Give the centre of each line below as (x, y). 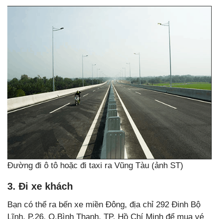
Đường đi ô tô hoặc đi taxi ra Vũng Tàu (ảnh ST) (95, 166)
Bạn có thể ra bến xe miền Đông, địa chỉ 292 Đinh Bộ (104, 205)
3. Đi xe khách (40, 186)
